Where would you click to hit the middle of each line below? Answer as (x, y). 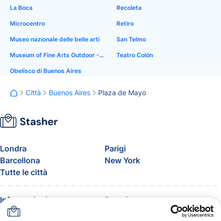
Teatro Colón (135, 55)
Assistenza (126, 212)
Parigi (115, 148)
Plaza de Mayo (122, 92)
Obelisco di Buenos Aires (46, 71)
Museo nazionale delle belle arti (55, 39)
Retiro (125, 23)
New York (122, 160)
